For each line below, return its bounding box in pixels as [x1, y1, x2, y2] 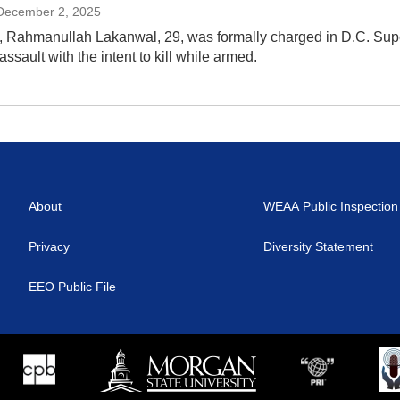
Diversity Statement [263, 239, 374, 254]
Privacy [29, 239, 70, 254]
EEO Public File [29, 279, 116, 295]
